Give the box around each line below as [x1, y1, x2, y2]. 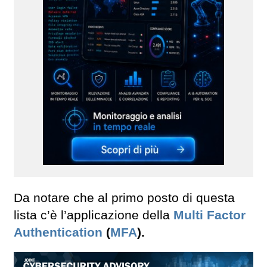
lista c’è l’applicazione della [14, 208, 170, 223]
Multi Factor [173, 208, 246, 223]
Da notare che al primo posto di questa [14, 191, 235, 206]
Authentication [14, 225, 103, 240]
